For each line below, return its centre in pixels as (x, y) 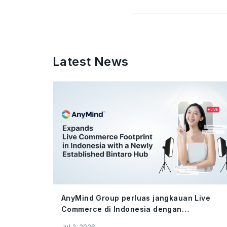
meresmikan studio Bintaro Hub (121, 220)
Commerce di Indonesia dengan (122, 209)
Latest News (91, 62)
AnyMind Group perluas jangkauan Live (136, 198)
